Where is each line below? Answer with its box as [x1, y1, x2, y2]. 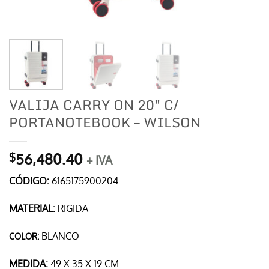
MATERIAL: [9, 202, 58, 215]
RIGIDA [58, 202, 88, 215]
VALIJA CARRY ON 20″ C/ [9, 94, 178, 116]
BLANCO [41, 229, 79, 242]
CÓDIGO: [9, 175, 52, 187]
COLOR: [9, 230, 41, 241]
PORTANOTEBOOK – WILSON [9, 111, 201, 134]
